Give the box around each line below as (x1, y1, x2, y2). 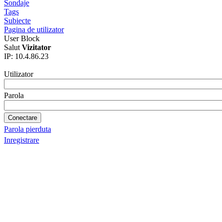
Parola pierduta (4, 125, 51, 134)
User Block (4, 34, 40, 43)
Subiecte (4, 16, 31, 25)
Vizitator (22, 43, 51, 52)
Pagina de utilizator (4, 25, 64, 34)
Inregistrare (4, 136, 39, 145)
